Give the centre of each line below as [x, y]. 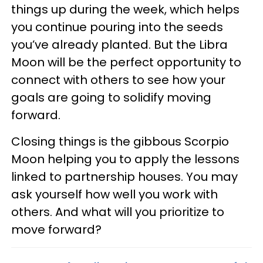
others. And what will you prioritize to [118, 212]
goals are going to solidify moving [111, 98]
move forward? [56, 230]
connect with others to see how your [118, 80]
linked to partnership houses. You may [124, 177]
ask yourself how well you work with [114, 195]
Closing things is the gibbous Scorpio [120, 142]
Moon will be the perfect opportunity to [126, 63]
